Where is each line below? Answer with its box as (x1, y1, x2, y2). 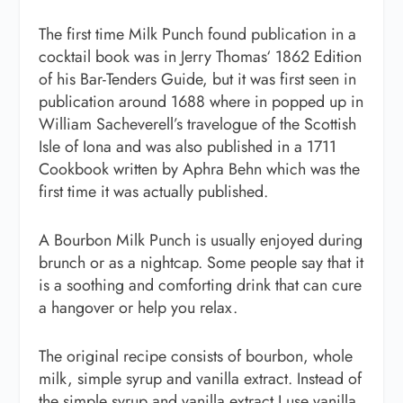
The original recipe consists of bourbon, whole (38, 344, 353, 368)
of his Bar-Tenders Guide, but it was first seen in (38, 67, 356, 92)
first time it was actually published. (38, 180, 268, 204)
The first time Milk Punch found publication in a (38, 22, 356, 47)
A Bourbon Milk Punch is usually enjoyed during (38, 228, 363, 252)
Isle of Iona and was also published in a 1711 (38, 135, 336, 159)
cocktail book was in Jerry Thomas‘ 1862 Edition (38, 45, 362, 69)
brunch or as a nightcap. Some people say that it (38, 250, 363, 274)
